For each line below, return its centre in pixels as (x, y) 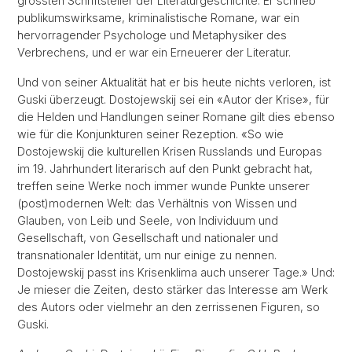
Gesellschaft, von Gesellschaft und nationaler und (148, 238)
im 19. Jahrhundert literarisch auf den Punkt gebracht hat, (165, 169)
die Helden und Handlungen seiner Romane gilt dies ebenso (176, 117)
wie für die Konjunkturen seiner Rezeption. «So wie (150, 134)
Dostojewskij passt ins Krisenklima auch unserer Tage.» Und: (176, 272)
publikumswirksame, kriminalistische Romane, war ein (158, 18)
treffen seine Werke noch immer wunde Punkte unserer (163, 186)
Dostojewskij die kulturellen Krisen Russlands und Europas (170, 151)
